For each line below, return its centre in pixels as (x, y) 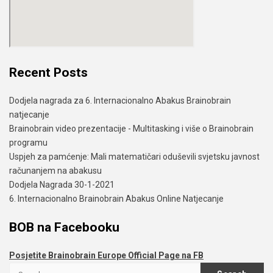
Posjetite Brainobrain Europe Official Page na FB (106, 256)
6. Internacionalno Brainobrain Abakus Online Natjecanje (116, 199)
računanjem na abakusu (55, 171)
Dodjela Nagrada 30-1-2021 (62, 185)
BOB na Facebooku (64, 227)
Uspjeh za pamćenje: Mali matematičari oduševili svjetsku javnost (134, 157)
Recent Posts (48, 72)
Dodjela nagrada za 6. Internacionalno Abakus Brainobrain (120, 101)
